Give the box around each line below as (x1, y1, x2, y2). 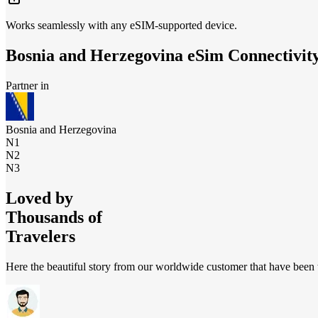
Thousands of (6, 207, 102, 226)
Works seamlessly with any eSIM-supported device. (6, 19, 237, 32)
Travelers (6, 226, 75, 246)
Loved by (6, 188, 73, 207)
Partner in (6, 79, 49, 92)
